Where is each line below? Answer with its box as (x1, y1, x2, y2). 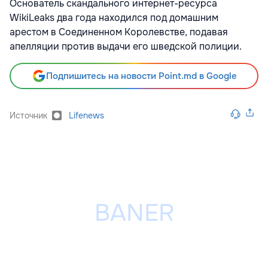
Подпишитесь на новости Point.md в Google (45, 70, 237, 83)
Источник (10, 110, 47, 121)
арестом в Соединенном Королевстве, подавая (10, 26, 228, 39)
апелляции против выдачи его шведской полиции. (10, 40, 242, 53)
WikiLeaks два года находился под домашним (10, 11, 218, 25)
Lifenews (69, 110, 104, 121)
